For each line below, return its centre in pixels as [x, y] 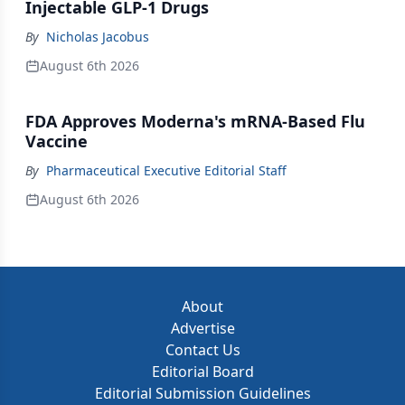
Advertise [202, 328]
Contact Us [202, 350]
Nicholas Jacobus [98, 37]
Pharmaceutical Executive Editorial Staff [166, 170]
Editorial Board [202, 372]
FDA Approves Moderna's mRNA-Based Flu [195, 121]
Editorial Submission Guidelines [202, 393]
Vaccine [57, 141]
